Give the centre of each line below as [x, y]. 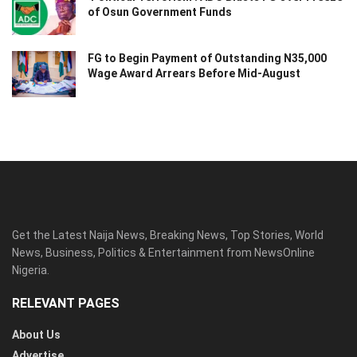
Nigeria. [31, 270]
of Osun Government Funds [160, 12]
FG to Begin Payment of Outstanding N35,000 [207, 59]
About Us [36, 334]
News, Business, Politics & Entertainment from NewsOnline [163, 252]
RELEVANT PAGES [66, 303]
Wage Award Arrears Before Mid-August [194, 74]
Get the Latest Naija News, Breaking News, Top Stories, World [168, 235]
